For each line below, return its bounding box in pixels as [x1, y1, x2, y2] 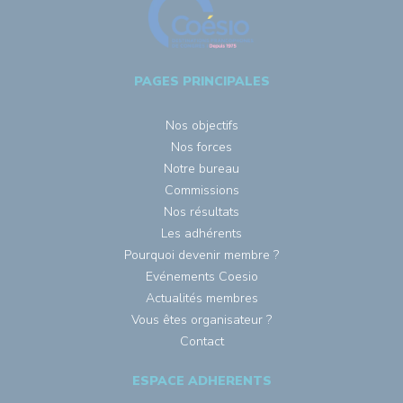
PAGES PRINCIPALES [133, 72, 270, 90]
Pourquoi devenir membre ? [124, 246, 279, 264]
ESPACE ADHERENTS [131, 372, 272, 390]
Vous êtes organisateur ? [131, 310, 272, 328]
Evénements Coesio [145, 267, 258, 285]
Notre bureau [164, 159, 239, 177]
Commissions [164, 181, 239, 199]
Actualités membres [145, 289, 258, 307]
